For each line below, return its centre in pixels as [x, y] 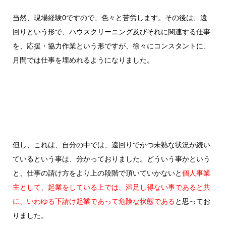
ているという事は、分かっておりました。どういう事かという [111, 159]
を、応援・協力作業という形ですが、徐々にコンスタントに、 [111, 46]
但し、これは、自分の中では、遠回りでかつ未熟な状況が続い [111, 145]
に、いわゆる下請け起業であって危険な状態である [94, 201]
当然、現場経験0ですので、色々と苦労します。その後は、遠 [110, 18]
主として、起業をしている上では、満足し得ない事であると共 [111, 187]
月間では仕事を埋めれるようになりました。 [83, 60]
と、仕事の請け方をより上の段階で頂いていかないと [97, 173]
